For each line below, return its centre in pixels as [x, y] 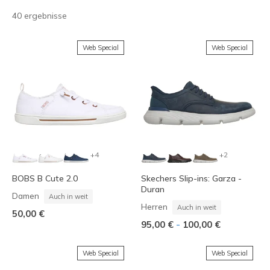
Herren [154, 207]
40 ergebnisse [39, 16]
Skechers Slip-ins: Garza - [191, 179]
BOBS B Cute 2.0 [45, 179]
